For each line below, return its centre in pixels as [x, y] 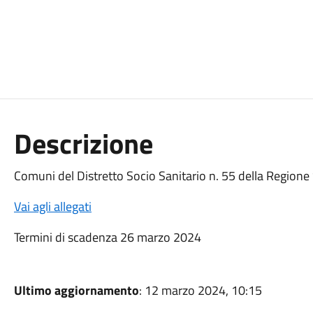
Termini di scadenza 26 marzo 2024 [107, 237]
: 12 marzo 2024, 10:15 [200, 290]
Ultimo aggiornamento [76, 290]
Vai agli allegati [52, 206]
